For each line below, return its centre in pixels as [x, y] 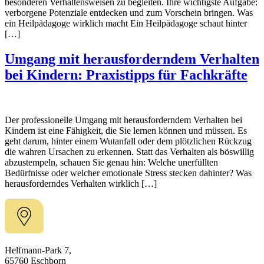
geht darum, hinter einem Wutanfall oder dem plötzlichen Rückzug [128, 141]
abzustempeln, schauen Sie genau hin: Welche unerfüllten [111, 162]
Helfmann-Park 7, [38, 250]
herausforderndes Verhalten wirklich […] [81, 183]
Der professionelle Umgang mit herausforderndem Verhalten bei [123, 120]
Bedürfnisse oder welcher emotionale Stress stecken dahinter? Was [128, 173]
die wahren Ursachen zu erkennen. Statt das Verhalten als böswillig [129, 151]
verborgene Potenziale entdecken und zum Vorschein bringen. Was [129, 12]
